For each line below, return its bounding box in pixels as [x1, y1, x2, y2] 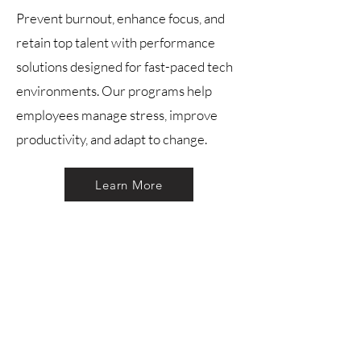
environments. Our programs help [16, 82, 212, 99]
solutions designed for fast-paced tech [16, 58, 233, 75]
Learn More [95, 176, 163, 193]
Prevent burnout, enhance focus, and [16, 10, 225, 27]
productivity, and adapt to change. [16, 131, 207, 147]
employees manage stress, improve [16, 106, 218, 123]
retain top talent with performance [16, 34, 215, 51]
